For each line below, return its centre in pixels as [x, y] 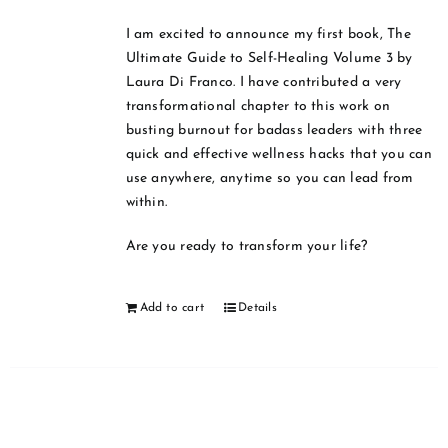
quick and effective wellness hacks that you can [278, 155]
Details [257, 308]
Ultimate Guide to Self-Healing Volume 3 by [269, 59]
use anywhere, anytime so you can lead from [269, 179]
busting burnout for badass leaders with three [274, 131]
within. [146, 203]
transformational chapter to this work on [258, 107]
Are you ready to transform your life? [246, 247]
